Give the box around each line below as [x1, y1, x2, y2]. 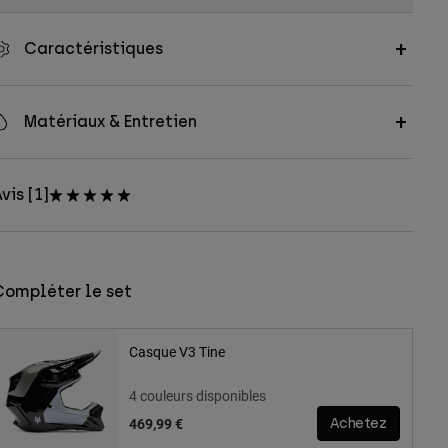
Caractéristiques [23, 39, 163, 59]
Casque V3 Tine [128, 342, 225, 362]
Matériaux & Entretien [23, 112, 197, 132]
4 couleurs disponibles [128, 386, 266, 406]
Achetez [330, 415, 387, 433]
